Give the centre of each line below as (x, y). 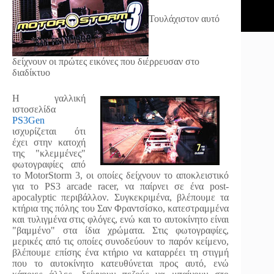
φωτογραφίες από (49, 164)
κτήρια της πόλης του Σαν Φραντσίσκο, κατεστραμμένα (121, 208)
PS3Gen (28, 120)
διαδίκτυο (31, 72)
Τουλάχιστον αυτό (184, 18)
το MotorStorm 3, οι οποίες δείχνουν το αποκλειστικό (121, 175)
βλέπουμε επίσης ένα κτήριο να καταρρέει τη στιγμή (121, 252)
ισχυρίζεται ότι (49, 131)
